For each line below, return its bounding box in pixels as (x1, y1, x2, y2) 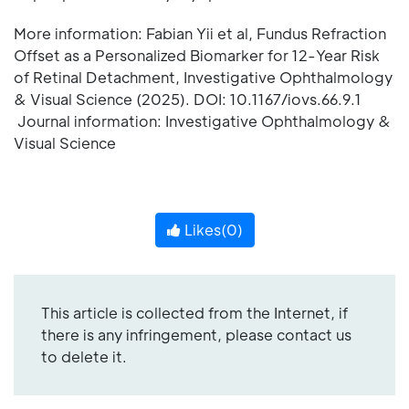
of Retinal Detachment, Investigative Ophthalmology (14, 67, 393, 87)
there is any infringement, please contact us (41, 324, 351, 344)
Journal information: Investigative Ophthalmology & (14, 110, 391, 131)
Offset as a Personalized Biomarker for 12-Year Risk (14, 45, 380, 65)
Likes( (180, 219, 226, 239)
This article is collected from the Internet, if (41, 302, 348, 322)
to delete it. (41, 346, 127, 366)
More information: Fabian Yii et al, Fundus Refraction (14, 23, 386, 43)
